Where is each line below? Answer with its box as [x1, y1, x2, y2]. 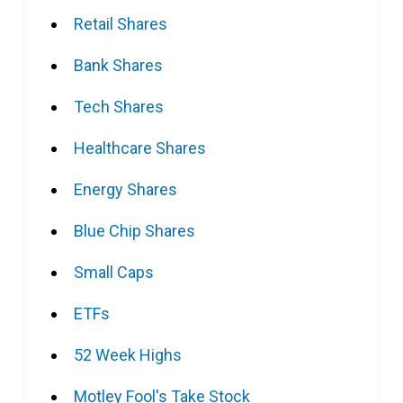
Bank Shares [74, 56, 163, 76]
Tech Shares [74, 97, 164, 117]
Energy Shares [74, 180, 177, 200]
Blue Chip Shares [74, 221, 195, 241]
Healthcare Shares [74, 139, 206, 158]
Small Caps [74, 263, 154, 282]
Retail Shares [74, 14, 167, 34]
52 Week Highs [74, 345, 182, 365]
